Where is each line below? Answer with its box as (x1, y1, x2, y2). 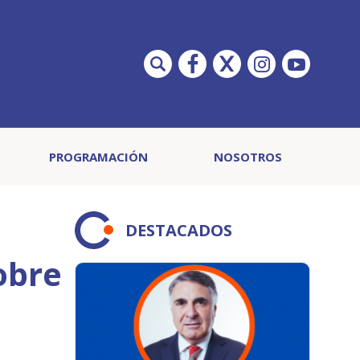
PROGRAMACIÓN (48, 149, 148, 165)
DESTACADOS (125, 219, 232, 241)
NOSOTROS (213, 149, 282, 165)
